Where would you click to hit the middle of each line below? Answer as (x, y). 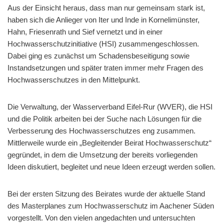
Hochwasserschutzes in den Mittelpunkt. (74, 79)
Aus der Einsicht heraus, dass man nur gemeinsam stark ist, (106, 7)
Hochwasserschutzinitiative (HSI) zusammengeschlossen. (103, 43)
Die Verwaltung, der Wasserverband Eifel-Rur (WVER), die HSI (110, 106)
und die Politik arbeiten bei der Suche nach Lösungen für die (104, 118)
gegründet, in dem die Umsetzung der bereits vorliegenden (102, 154)
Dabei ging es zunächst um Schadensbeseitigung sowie (98, 55)
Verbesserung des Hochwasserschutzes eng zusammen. (101, 130)
